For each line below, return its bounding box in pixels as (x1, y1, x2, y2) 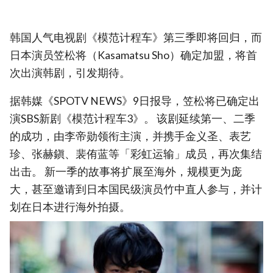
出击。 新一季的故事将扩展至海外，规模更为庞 (10, 165, 242, 179)
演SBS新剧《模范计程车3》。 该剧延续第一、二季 (10, 112, 255, 126)
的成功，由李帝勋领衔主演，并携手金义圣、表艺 (10, 130, 251, 143)
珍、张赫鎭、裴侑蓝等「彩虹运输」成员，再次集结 (10, 147, 262, 161)
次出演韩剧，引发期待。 (10, 66, 130, 79)
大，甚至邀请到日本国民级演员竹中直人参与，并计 (10, 183, 262, 196)
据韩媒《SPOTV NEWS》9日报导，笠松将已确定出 (10, 94, 260, 108)
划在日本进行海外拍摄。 (10, 200, 130, 214)
